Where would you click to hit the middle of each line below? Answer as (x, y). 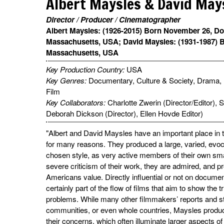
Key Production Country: (86, 69)
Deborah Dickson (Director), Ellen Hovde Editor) (124, 113)
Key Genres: (67, 80)
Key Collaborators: (77, 102)
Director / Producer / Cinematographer (113, 19)
